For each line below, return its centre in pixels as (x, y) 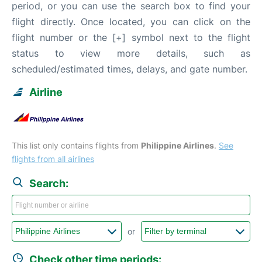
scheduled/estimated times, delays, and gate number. (130, 69)
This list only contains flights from (76, 145)
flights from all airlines (53, 158)
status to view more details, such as (131, 53)
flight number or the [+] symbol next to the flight (131, 37)
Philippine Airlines (177, 145)
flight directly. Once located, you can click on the (131, 21)
